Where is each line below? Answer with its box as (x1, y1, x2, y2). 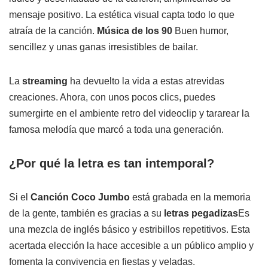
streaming (22, 76, 68, 87)
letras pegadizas (164, 208, 238, 219)
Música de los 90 (97, 26, 172, 36)
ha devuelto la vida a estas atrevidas (68, 76, 224, 87)
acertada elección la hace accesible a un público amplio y (9, 240, 254, 251)
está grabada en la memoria (130, 192, 251, 203)
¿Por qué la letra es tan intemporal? (9, 157, 214, 170)
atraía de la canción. (9, 26, 97, 36)
